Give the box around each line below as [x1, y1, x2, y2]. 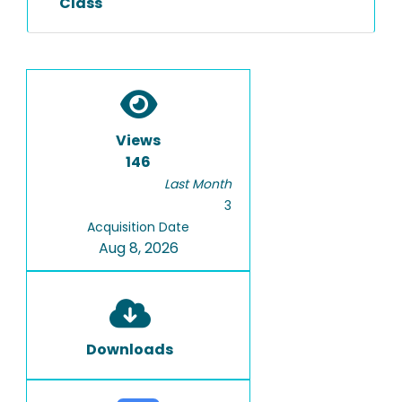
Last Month [164, 175, 232, 193]
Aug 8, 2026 [98, 238, 179, 258]
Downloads [86, 339, 173, 360]
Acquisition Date [87, 218, 189, 236]
